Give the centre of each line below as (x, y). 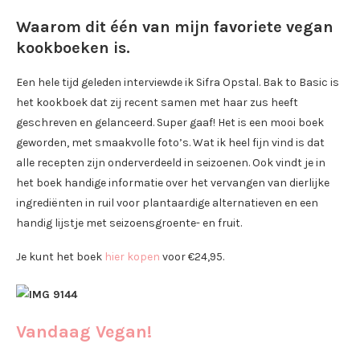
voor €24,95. (192, 257)
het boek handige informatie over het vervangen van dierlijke (173, 183)
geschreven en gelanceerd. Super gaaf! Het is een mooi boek (170, 123)
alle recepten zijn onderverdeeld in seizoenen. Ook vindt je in (171, 163)
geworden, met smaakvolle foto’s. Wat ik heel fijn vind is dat (170, 143)
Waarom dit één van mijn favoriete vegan (175, 27)
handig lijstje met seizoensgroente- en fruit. (129, 223)
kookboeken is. (73, 48)
